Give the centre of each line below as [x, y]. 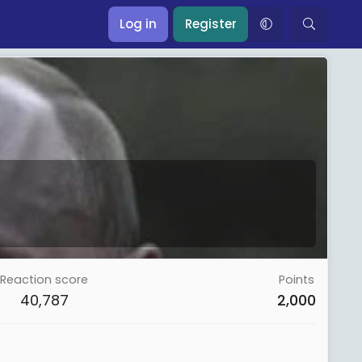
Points [297, 280]
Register [211, 24]
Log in [139, 24]
